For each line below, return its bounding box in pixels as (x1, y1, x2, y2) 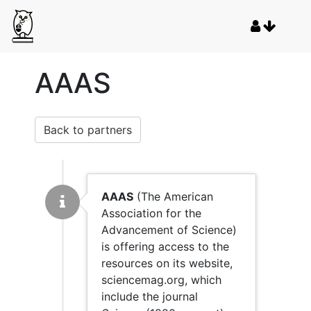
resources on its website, (101, 256, 233, 270)
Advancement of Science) (101, 223, 237, 237)
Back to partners (44, 123, 132, 137)
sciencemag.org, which (101, 273, 221, 287)
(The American (133, 190, 213, 203)
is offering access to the (101, 239, 229, 253)
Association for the (101, 206, 201, 220)
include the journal (101, 289, 198, 303)
